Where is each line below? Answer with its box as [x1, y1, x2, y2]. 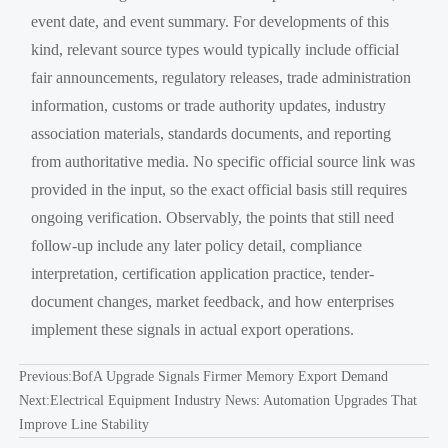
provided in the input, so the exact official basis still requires [31, 180, 408, 198]
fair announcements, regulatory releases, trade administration [31, 68, 412, 86]
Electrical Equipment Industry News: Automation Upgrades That [49, 392, 417, 408]
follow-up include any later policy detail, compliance [31, 236, 363, 254]
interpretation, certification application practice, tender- [31, 264, 375, 282]
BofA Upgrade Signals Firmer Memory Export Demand [71, 368, 388, 384]
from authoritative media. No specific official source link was [31, 152, 416, 170]
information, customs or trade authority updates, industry [31, 96, 387, 114]
